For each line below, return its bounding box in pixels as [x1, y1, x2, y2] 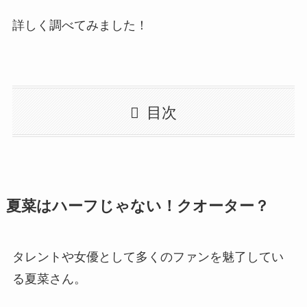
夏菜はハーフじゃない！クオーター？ [5, 198, 269, 215]
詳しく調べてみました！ [12, 18, 148, 32]
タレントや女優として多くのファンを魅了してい [12, 250, 284, 265]
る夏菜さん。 [12, 272, 86, 286]
